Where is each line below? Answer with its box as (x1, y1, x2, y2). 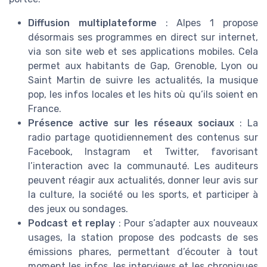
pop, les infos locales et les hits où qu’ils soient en (28, 88, 258, 100)
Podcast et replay (28, 217, 116, 229)
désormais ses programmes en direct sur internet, (28, 31, 258, 43)
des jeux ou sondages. (28, 203, 128, 215)
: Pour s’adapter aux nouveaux (115, 217, 259, 229)
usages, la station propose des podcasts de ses (28, 231, 258, 243)
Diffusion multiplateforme (28, 17, 157, 29)
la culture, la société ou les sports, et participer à (28, 188, 258, 200)
